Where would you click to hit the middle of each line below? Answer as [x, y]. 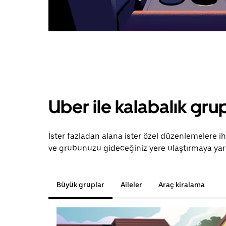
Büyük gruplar [80, 185]
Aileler [131, 185]
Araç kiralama [182, 185]
